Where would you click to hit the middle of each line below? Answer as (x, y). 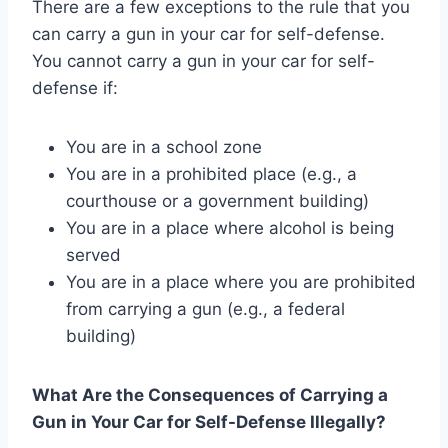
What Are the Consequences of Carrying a (210, 394)
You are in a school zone (164, 146)
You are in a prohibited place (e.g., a (211, 173)
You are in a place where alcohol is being (230, 227)
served (93, 254)
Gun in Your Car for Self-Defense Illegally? (209, 421)
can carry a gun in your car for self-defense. (208, 33)
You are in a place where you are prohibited (241, 281)
